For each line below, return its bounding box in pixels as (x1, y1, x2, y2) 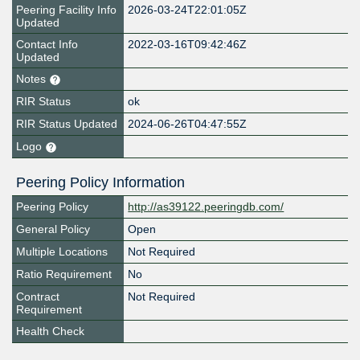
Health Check (16, 325, 84, 338)
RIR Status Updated (16, 117, 117, 131)
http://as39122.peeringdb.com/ (128, 200, 284, 214)
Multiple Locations (16, 245, 108, 259)
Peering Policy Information (16, 174, 185, 191)
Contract (16, 290, 59, 304)
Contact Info (16, 38, 78, 51)
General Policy (16, 223, 90, 236)
